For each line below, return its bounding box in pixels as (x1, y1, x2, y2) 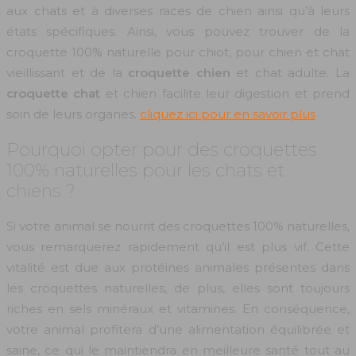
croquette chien (128, 64, 230, 80)
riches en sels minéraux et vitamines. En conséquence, (6, 300, 350, 316)
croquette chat (6, 85, 101, 101)
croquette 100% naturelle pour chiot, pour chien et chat (6, 44, 350, 60)
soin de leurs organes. (6, 106, 140, 122)
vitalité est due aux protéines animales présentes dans (6, 259, 350, 275)
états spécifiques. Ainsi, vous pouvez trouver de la (6, 23, 350, 39)
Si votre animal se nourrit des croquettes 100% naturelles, (6, 218, 350, 234)
